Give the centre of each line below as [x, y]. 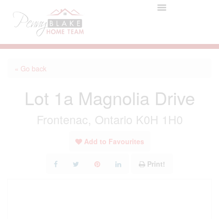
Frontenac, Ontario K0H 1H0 [109, 119]
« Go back [31, 68]
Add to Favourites [114, 141]
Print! [156, 164]
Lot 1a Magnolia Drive [109, 98]
